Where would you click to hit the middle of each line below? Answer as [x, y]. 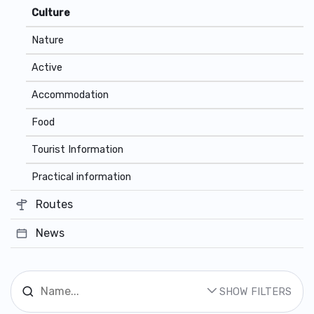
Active [47, 68]
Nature [47, 40]
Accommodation [70, 95]
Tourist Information [77, 150]
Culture [50, 13]
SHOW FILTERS [255, 292]
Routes [54, 204]
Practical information [81, 177]
